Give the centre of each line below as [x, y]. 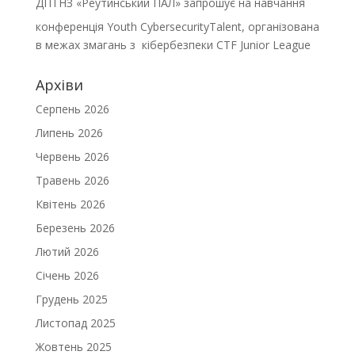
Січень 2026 [67, 275]
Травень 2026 [72, 180]
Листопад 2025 [75, 323]
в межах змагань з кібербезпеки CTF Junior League [173, 45]
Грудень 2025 [71, 299]
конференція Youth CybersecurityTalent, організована [177, 27]
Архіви [59, 85]
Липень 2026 [69, 133]
